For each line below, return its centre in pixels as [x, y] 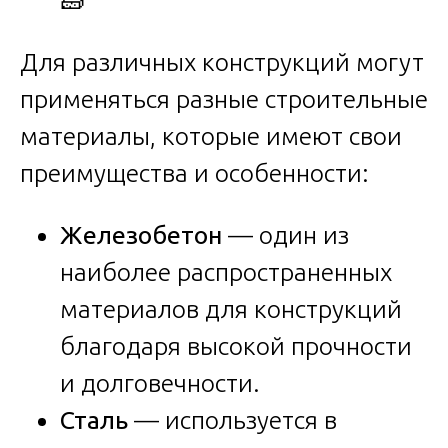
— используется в [232, 419]
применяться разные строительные [224, 98]
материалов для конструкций [231, 308]
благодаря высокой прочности [236, 345]
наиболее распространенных [226, 271]
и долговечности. [160, 382]
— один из [285, 234]
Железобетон [141, 234]
